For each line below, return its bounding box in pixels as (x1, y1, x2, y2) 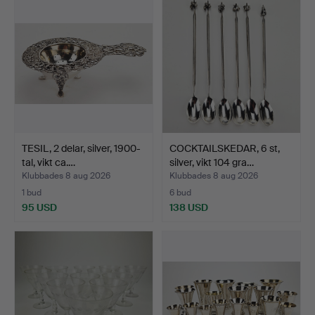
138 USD (169, 200, 208, 214)
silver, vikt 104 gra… (169, 155, 254, 169)
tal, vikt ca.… (22, 155, 75, 169)
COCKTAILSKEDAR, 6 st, (169, 141, 280, 155)
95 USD (22, 200, 57, 214)
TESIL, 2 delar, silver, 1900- (22, 141, 141, 155)
